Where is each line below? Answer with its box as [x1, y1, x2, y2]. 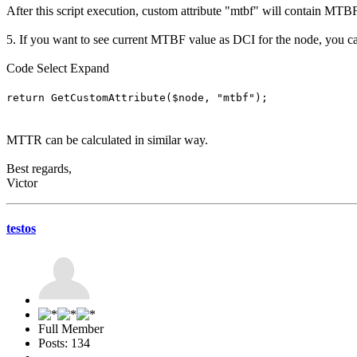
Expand [70, 61, 109, 75]
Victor [6, 175, 37, 190]
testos [6, 221, 36, 235]
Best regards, [6, 161, 72, 175]
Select [37, 61, 67, 75]
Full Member [38, 322, 104, 336]
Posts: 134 [38, 336, 90, 351]
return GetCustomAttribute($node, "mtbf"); [6, 91, 268, 104]
